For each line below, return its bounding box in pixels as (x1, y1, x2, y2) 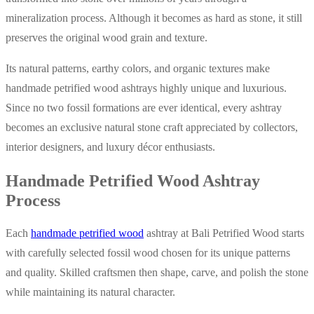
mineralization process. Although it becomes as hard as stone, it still (6, 11, 302, 24)
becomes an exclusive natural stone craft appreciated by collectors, (6, 121, 298, 133)
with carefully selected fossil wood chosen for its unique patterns (6, 247, 290, 259)
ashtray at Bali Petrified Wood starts (144, 227, 304, 240)
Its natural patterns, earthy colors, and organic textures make (6, 62, 270, 74)
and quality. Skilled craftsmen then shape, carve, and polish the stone (6, 266, 308, 279)
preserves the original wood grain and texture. (6, 31, 207, 43)
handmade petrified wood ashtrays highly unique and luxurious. (6, 81, 287, 94)
